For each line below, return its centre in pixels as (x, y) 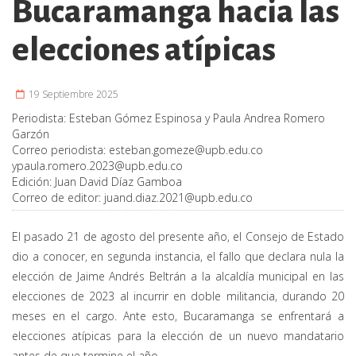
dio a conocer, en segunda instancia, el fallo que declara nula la (178, 257)
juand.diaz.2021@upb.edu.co (178, 198)
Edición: (33, 182)
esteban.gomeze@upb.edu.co (186, 150)
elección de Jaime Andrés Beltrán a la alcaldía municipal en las (178, 277)
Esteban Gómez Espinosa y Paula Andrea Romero (197, 118)
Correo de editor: (58, 198)
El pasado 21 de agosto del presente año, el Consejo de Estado (178, 237)
